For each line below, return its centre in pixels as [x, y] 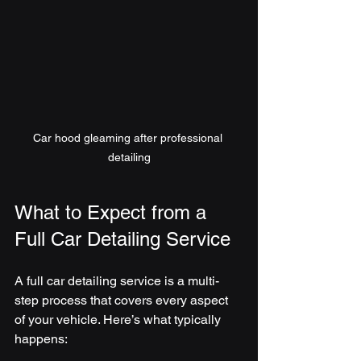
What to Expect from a [113, 212]
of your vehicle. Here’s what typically [119, 319]
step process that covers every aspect [123, 300]
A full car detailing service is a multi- [117, 280]
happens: [41, 338]
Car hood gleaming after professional [129, 137]
